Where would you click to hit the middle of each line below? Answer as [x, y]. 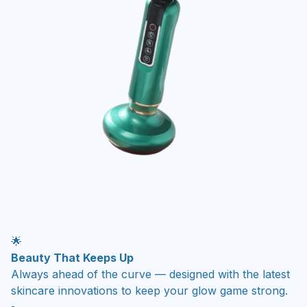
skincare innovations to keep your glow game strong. [149, 290]
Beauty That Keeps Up [72, 257]
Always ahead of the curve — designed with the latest [150, 274]
